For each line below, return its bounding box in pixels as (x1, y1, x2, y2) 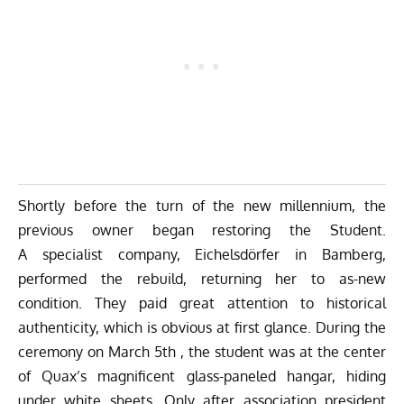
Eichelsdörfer (195, 244, 280, 263)
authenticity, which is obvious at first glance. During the (18, 317, 386, 336)
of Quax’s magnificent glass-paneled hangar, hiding (18, 366, 386, 385)
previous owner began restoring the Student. (18, 220, 386, 239)
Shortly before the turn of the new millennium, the (18, 196, 386, 215)
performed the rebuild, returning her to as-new (18, 269, 386, 288)
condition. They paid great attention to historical (18, 293, 386, 312)
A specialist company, (18, 244, 196, 263)
